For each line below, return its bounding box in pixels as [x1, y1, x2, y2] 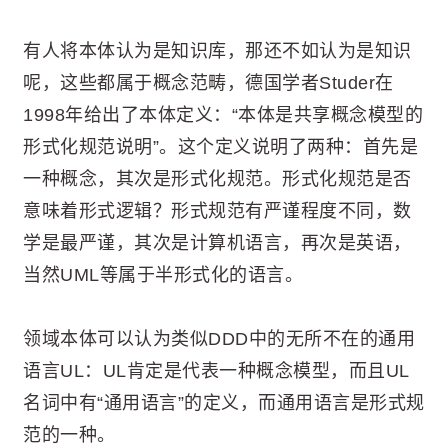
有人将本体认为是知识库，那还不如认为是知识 [23, 41, 412, 61]
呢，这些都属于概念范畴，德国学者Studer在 [23, 73, 394, 93]
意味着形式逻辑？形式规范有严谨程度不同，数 [23, 201, 412, 221]
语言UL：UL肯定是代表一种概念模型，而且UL [23, 361, 410, 381]
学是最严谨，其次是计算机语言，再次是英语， [23, 233, 412, 253]
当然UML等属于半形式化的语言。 [23, 265, 303, 285]
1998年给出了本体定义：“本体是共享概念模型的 [23, 105, 423, 125]
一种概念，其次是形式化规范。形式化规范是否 [23, 169, 412, 189]
